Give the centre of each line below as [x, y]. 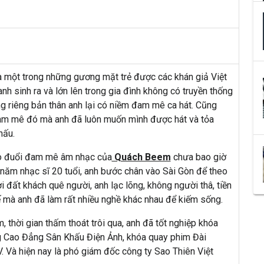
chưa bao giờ [198, 157]
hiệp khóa [198, 223]
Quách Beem [141, 157]
